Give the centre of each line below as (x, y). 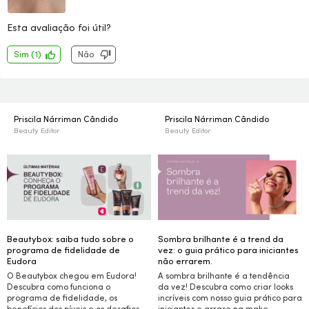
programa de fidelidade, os (62, 298)
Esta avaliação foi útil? (59, 28)
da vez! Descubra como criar (216, 287)
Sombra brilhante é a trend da (221, 239)
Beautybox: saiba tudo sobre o (70, 239)
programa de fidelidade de (63, 250)
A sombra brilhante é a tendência (224, 276)
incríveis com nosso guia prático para (230, 298)
